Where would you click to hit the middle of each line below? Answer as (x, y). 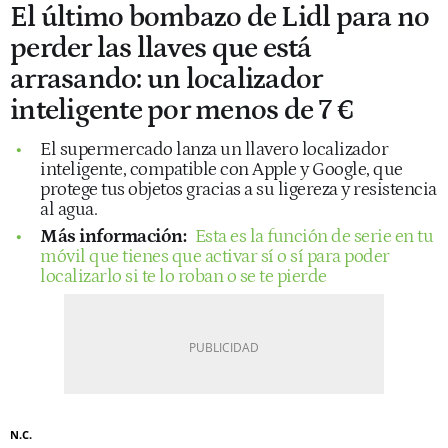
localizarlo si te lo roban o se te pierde (183, 276)
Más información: (115, 236)
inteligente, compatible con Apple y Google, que (221, 169)
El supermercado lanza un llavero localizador (214, 149)
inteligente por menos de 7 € (182, 110)
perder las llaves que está (161, 48)
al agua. (68, 209)
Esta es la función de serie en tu (313, 236)
